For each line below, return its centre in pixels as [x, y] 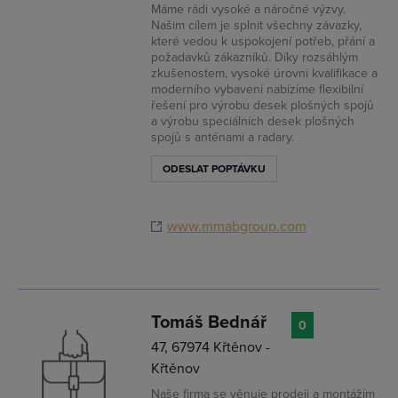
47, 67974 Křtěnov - [211, 347]
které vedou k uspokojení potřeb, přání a [263, 41]
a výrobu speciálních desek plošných [253, 121]
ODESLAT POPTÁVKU [214, 169]
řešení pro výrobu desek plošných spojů [263, 105]
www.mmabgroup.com [237, 227]
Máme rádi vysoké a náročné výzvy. [248, 9]
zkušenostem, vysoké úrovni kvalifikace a [264, 73]
